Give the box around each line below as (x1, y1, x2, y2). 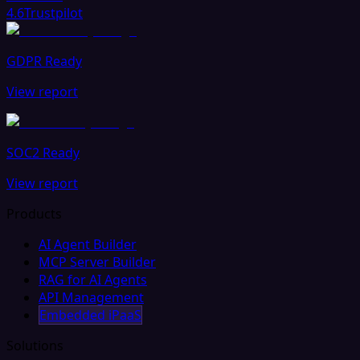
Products (6, 204, 62, 223)
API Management (39, 288, 144, 306)
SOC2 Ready (6, 143, 80, 162)
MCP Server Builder (39, 252, 156, 271)
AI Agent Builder (39, 235, 137, 253)
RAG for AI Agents (39, 270, 147, 288)
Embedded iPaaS (39, 305, 141, 324)
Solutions (6, 336, 63, 354)
